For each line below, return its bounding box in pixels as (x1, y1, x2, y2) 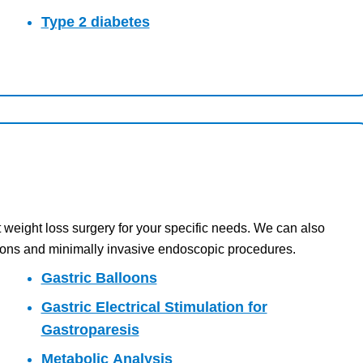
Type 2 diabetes (41, 13, 150, 30)
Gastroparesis (41, 321, 139, 338)
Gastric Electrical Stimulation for (41, 298, 267, 315)
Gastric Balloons (41, 269, 157, 286)
